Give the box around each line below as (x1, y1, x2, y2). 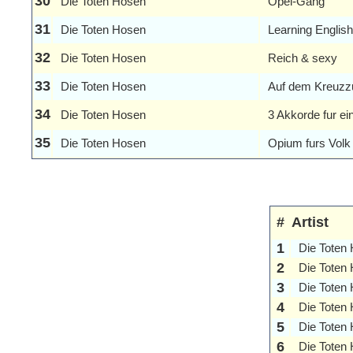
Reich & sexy (268, 51, 337, 65)
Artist (291, 214, 329, 230)
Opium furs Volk (268, 136, 351, 150)
